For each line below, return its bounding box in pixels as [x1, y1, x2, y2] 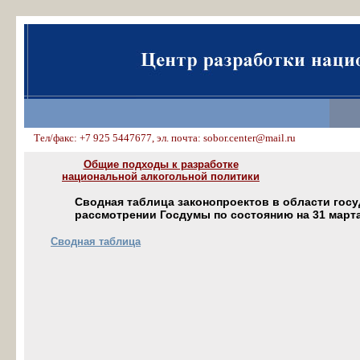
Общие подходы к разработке [83, 158, 239, 170]
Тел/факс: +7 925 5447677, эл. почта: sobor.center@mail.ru [24, 133, 296, 144]
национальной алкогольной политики [62, 170, 260, 182]
